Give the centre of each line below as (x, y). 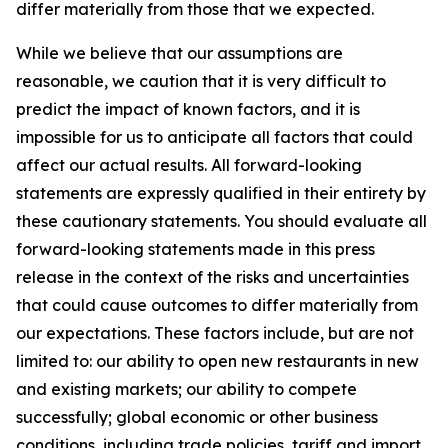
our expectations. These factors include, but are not (215, 333)
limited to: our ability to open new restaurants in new (217, 361)
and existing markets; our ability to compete (186, 389)
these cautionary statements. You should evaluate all (221, 221)
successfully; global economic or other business (197, 417)
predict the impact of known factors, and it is (188, 109)
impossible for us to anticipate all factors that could (214, 137)
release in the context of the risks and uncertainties (212, 277)
